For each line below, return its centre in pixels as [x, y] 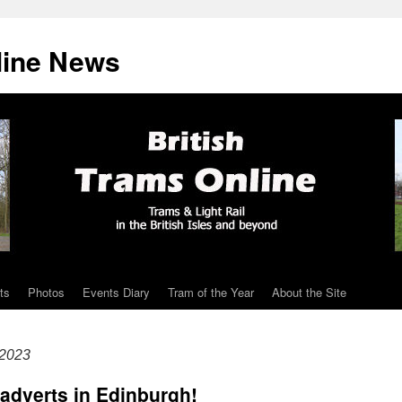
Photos [46, 292]
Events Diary [116, 292]
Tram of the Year [211, 292]
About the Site [309, 292]
